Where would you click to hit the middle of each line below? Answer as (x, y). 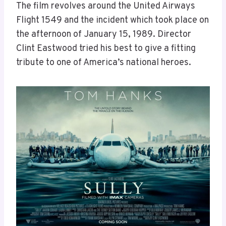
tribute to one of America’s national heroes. (105, 63)
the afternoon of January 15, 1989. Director (104, 35)
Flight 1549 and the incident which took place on (112, 21)
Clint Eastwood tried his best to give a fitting (106, 49)
